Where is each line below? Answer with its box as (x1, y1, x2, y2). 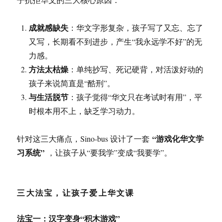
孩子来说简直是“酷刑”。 (29, 78, 115, 88)
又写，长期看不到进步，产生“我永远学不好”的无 (29, 36, 203, 47)
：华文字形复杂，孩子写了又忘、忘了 (68, 22, 204, 33)
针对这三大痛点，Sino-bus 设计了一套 (17, 133, 153, 144)
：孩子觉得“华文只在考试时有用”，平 (68, 92, 203, 102)
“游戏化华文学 (152, 133, 204, 144)
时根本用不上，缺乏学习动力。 (29, 106, 140, 116)
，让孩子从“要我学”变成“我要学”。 (45, 147, 172, 158)
